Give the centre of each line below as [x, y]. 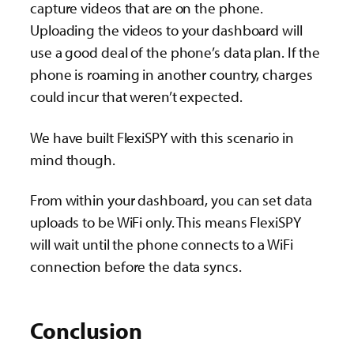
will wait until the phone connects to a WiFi [162, 244]
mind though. [73, 159]
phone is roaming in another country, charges [171, 75]
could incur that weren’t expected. [136, 97]
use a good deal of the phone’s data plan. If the [175, 53]
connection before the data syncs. [136, 266]
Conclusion [86, 331]
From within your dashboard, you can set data [171, 200]
